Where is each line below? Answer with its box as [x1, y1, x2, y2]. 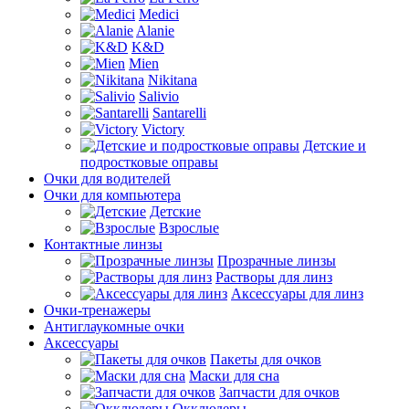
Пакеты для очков [210, 351, 321, 367]
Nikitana [148, 71, 197, 88]
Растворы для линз [215, 268, 332, 285]
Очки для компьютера [44, 186, 181, 203]
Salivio [139, 88, 179, 104]
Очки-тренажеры [44, 301, 151, 318]
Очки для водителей [44, 170, 171, 186]
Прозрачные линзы [217, 252, 336, 268]
